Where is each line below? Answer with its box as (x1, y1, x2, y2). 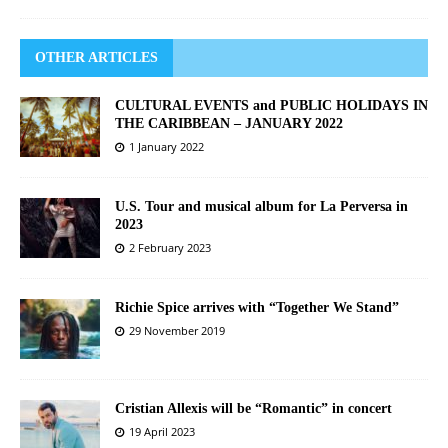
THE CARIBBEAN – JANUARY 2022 (115, 116, 343, 131)
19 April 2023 (129, 424, 195, 440)
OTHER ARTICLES (35, 50, 158, 65)
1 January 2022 (129, 139, 204, 154)
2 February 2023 (129, 240, 211, 256)
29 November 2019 (129, 323, 225, 339)
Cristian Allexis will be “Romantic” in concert (115, 401, 392, 417)
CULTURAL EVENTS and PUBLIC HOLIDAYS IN (115, 98, 428, 113)
